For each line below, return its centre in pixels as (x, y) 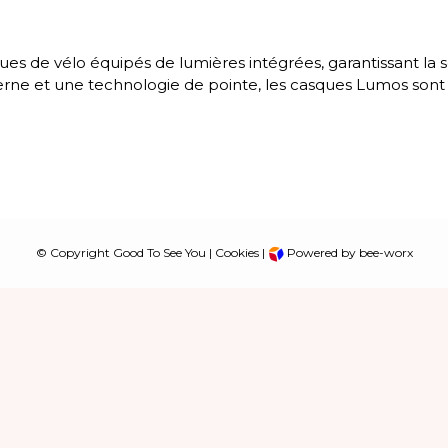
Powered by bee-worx (348, 253)
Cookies (236, 253)
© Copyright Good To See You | (125, 253)
